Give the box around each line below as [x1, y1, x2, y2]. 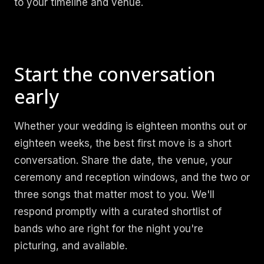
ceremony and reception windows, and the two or [14, 171, 250, 183]
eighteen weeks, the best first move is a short [14, 137, 232, 149]
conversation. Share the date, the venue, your [14, 154, 232, 166]
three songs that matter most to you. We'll [14, 188, 214, 200]
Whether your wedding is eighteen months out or [14, 120, 247, 132]
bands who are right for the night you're [14, 222, 203, 235]
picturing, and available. [14, 239, 127, 252]
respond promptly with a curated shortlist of [14, 205, 222, 217]
